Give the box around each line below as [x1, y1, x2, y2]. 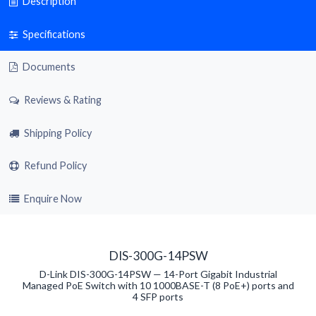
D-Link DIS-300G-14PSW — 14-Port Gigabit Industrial [39, 268, 277, 281]
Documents [20, 61, 75, 73]
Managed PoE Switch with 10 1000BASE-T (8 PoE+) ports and [22, 279, 294, 292]
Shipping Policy [23, 126, 92, 139]
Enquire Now [23, 192, 82, 205]
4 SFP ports [133, 291, 183, 303]
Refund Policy [23, 159, 87, 172]
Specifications [20, 28, 85, 40]
